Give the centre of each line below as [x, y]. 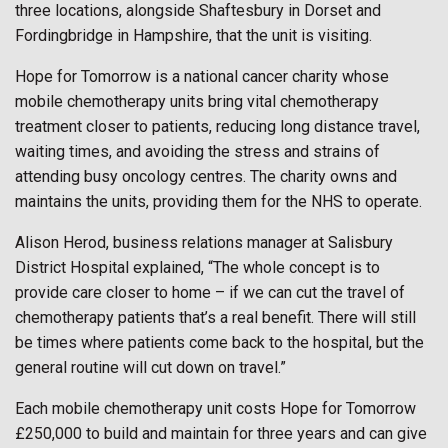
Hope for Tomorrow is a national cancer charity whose [202, 76]
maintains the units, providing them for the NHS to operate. [218, 201]
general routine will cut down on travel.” [150, 367]
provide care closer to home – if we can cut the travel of [210, 292]
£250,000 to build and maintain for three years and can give [221, 433]
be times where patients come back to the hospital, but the [219, 342]
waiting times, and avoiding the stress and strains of [197, 151]
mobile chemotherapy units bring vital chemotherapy [197, 101]
